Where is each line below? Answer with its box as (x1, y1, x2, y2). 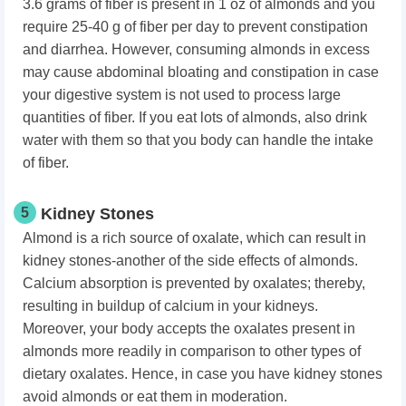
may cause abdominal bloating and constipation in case (23, 63, 379, 80)
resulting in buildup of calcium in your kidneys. (23, 297, 318, 314)
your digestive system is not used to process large (23, 86, 341, 102)
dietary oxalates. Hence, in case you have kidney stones (23, 365, 382, 382)
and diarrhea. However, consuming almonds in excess (23, 41, 370, 57)
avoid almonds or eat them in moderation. (23, 388, 287, 404)
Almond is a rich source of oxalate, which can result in (23, 229, 366, 246)
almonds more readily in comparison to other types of (23, 343, 361, 359)
